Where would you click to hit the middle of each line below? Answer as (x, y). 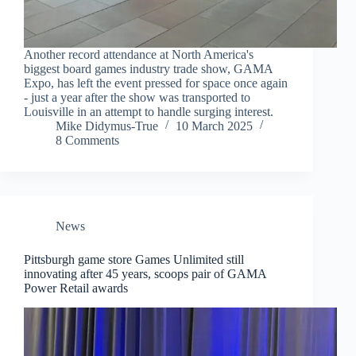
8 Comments (87, 140)
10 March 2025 (214, 126)
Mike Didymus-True (107, 126)
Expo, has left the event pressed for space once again (156, 83)
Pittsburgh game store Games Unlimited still (134, 259)
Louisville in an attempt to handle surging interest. (149, 111)
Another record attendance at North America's (139, 54)
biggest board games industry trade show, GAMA (148, 68)
